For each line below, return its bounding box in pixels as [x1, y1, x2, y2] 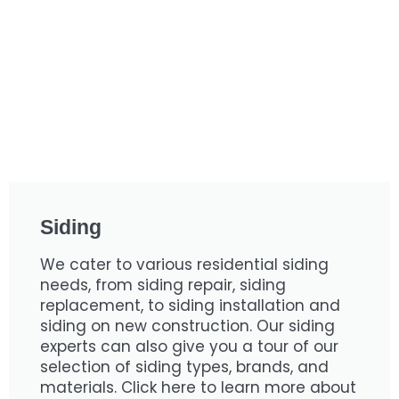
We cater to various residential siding [40, 254, 329, 275]
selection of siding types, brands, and [40, 356, 329, 378]
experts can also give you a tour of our [40, 336, 338, 357]
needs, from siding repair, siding [40, 274, 286, 296]
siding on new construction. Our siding [40, 315, 335, 337]
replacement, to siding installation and [40, 295, 340, 316]
